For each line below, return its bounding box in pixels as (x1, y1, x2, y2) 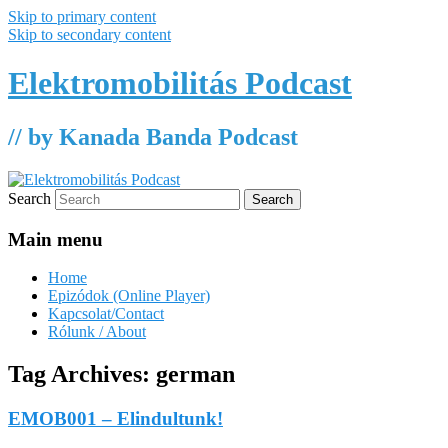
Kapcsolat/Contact (48, 305, 164, 323)
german (156, 361, 235, 388)
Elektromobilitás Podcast (8, 65, 352, 102)
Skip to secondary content (8, 26, 171, 43)
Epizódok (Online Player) (48, 287, 210, 305)
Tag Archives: (8, 361, 156, 388)
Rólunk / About (48, 323, 146, 341)
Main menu (8, 228, 103, 250)
